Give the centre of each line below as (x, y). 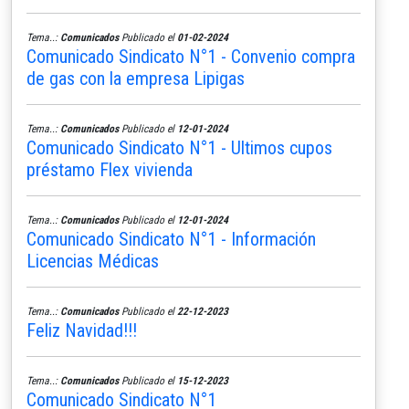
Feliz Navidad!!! (82, 330)
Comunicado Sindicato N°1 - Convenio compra (191, 56)
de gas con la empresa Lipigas (136, 78)
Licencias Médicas (93, 261)
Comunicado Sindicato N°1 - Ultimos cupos (179, 147)
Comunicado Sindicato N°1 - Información (171, 239)
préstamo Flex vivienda (110, 169)
